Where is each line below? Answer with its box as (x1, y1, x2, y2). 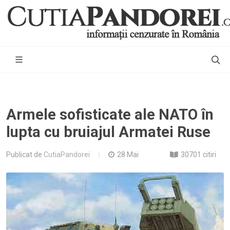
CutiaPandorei (44, 150, 90, 159)
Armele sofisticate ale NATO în (6, 106, 214, 123)
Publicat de (6, 150, 44, 159)
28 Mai (117, 150, 139, 159)
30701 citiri (181, 150, 216, 159)
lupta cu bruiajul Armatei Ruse (6, 123, 210, 141)
